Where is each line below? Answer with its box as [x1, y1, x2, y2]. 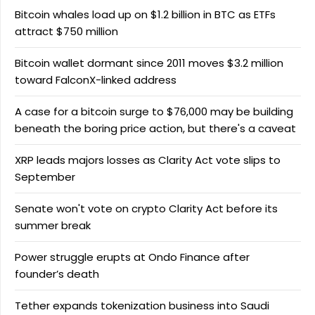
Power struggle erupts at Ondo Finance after [15, 250, 250, 265]
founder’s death [15, 266, 99, 282]
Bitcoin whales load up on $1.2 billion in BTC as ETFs [15, 7, 276, 22]
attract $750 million [15, 24, 118, 39]
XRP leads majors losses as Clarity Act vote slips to [15, 153, 281, 168]
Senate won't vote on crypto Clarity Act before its [15, 201, 278, 217]
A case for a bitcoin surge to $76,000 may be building [15, 104, 293, 120]
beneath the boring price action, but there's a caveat [15, 121, 296, 136]
